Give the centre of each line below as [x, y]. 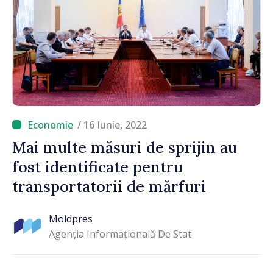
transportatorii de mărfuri [109, 186]
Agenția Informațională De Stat [120, 234]
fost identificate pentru [97, 167]
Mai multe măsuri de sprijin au [125, 147]
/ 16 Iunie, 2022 [112, 125]
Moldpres [71, 219]
